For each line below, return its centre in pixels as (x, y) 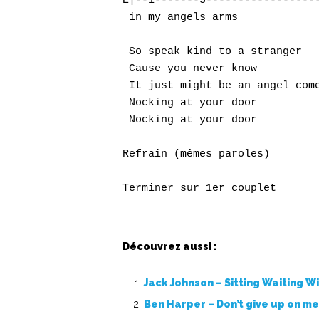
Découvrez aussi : (170, 246)
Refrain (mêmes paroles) (196, 154)
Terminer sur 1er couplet (199, 188)
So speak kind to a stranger (212, 52)
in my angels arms (180, 17)
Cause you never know (190, 69)
